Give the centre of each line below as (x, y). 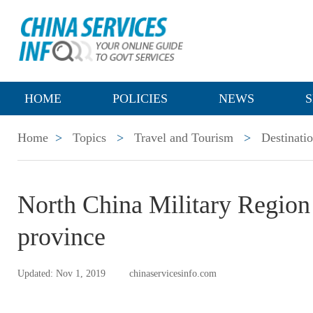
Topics (89, 138)
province (61, 237)
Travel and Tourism (184, 138)
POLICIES (140, 99)
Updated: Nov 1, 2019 (61, 274)
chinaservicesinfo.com (173, 274)
